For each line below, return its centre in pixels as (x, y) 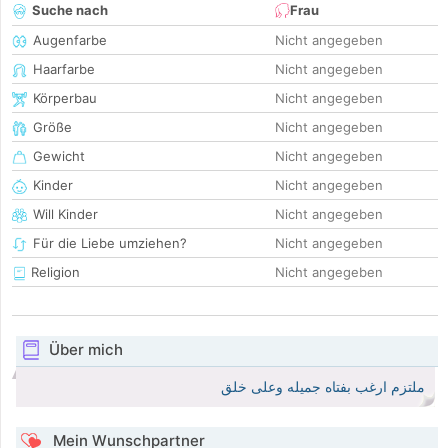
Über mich (85, 350)
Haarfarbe (64, 69)
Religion (53, 272)
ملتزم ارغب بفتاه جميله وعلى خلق (323, 387)
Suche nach (70, 10)
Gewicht (59, 156)
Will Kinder (65, 214)
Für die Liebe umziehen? (110, 243)
